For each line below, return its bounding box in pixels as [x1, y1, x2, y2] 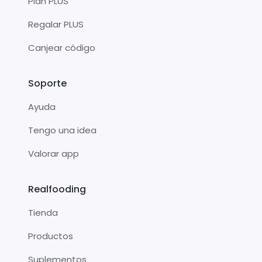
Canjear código [28, 41, 95, 54]
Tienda [28, 206, 58, 219]
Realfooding [28, 182, 86, 196]
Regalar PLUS [28, 18, 84, 30]
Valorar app [28, 147, 79, 160]
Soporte [28, 76, 67, 90]
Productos [28, 229, 73, 242]
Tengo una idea [28, 123, 96, 136]
